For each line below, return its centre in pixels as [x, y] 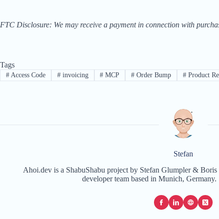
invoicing [74, 75]
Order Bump [153, 75]
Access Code [27, 75]
